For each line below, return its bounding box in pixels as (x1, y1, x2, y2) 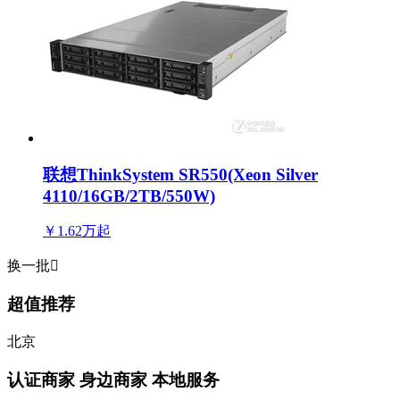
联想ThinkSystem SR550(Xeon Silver (43, 164, 318, 184)
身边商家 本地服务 (79, 370, 220, 389)
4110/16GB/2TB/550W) (43, 186, 215, 205)
